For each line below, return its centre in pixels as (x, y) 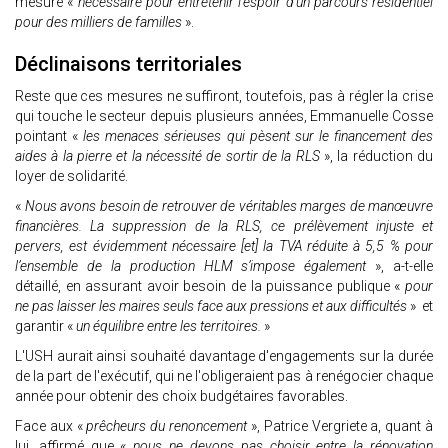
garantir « (45, 326)
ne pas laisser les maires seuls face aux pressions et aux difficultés (211, 306)
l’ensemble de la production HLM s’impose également (191, 266)
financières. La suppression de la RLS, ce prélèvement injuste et (224, 226)
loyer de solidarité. (71, 176)
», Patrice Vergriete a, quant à (340, 426)
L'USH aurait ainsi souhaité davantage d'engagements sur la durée (224, 356)
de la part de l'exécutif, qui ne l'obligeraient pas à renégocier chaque (224, 376)
